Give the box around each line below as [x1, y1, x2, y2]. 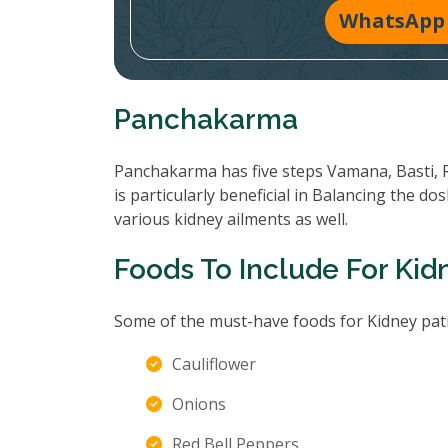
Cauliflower [172, 353, 256, 375]
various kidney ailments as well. [114, 208, 348, 230]
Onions [172, 393, 226, 415]
